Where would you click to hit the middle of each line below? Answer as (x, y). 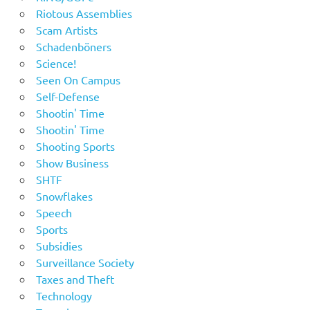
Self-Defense (67, 96)
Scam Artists (66, 29)
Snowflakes (64, 195)
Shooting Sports (75, 146)
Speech (54, 212)
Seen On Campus (78, 79)
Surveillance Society (85, 262)
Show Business (72, 162)
